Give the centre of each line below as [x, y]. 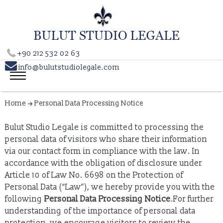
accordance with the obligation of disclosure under [104, 163]
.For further [192, 199]
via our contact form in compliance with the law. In [102, 151]
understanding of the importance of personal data [100, 211]
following [25, 199]
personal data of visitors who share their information [106, 139]
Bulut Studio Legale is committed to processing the [105, 127]
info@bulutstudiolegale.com [68, 67]
